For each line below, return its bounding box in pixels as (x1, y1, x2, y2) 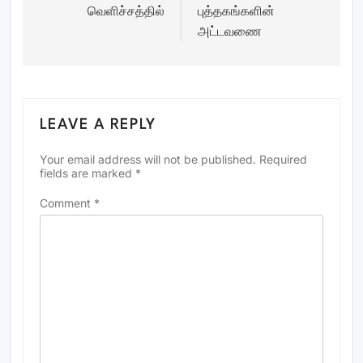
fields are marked (40, 166, 135, 181)
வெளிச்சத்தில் (88, 2, 164, 19)
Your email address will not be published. (40, 152, 256, 167)
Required (259, 152, 307, 167)
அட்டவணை (198, 23, 262, 40)
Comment (40, 196, 94, 211)
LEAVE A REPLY (40, 117, 156, 133)
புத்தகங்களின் (198, 2, 275, 19)
